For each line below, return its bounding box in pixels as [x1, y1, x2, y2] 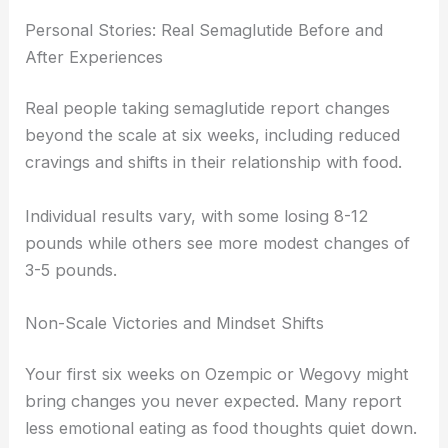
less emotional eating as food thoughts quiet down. [25, 418, 418, 439]
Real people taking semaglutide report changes [25, 98, 391, 119]
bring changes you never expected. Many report [25, 391, 403, 412]
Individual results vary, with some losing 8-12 [25, 205, 369, 226]
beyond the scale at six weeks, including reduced [25, 125, 401, 146]
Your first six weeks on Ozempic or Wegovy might [25, 364, 410, 385]
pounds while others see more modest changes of [25, 232, 411, 253]
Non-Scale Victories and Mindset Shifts [25, 312, 325, 333]
